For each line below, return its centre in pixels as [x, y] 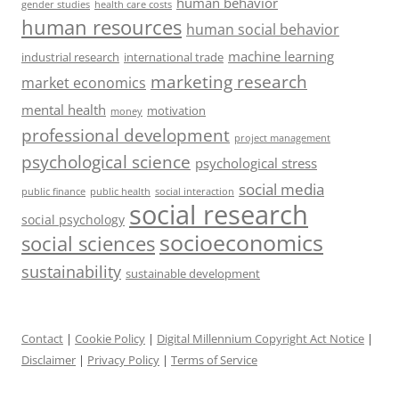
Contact [42, 338]
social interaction [195, 191]
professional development [126, 135]
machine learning [281, 56]
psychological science [106, 162]
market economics [84, 82]
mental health [64, 109]
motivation [176, 110]
